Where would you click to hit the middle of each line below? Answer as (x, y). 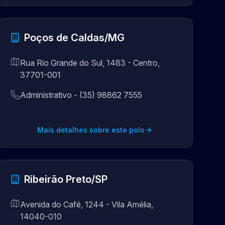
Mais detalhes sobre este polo (91, 130)
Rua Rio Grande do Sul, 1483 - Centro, (90, 63)
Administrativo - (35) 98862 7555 (81, 95)
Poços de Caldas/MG (74, 38)
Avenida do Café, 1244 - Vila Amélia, (86, 204)
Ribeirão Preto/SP (66, 179)
